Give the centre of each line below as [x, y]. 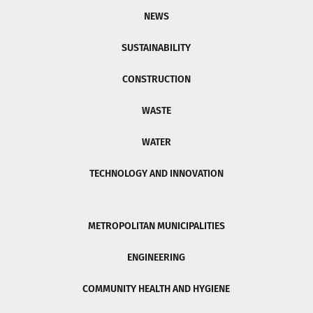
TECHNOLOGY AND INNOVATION [156, 174]
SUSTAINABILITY [156, 48]
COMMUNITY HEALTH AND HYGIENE [156, 289]
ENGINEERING [156, 258]
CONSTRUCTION [156, 80]
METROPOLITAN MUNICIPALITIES [156, 226]
